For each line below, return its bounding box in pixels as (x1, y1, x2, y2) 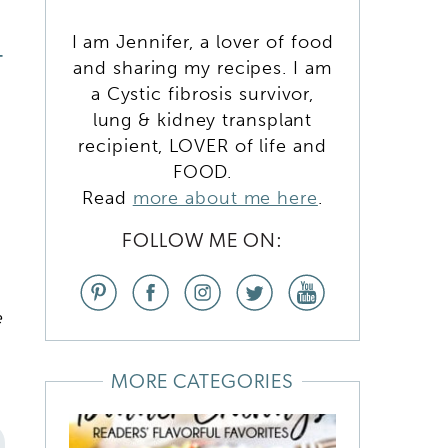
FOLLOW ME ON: (122, 231, 283, 252)
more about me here (132, 186, 318, 209)
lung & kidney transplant (92, 108, 313, 131)
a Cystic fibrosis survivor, (90, 82, 315, 105)
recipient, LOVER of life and (78, 134, 327, 157)
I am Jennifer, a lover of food (71, 30, 334, 53)
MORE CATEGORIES (111, 372, 294, 393)
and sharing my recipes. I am (73, 56, 332, 79)
